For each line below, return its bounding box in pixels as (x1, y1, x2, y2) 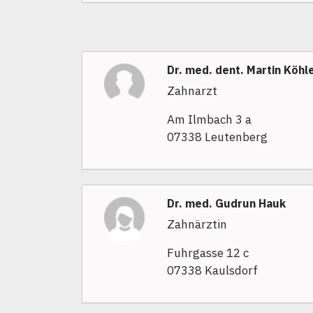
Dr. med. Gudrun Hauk (166, 196, 286, 211)
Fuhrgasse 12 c (166, 245, 249, 261)
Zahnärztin (166, 217, 227, 233)
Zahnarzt (166, 83, 217, 99)
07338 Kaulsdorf (166, 263, 258, 279)
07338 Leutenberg (166, 129, 268, 145)
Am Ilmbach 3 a (166, 112, 252, 128)
